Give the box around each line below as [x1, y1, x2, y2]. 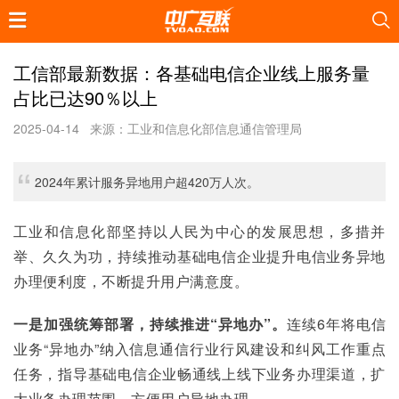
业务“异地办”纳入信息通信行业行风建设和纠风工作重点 [13, 338, 386, 359]
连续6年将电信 [286, 313, 387, 334]
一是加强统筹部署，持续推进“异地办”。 [13, 313, 287, 334]
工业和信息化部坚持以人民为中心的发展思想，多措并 [13, 221, 386, 241]
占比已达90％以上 [13, 85, 158, 110]
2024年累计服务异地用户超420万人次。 [35, 173, 259, 191]
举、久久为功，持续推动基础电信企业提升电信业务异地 [13, 246, 386, 266]
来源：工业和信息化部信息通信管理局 [90, 119, 302, 137]
